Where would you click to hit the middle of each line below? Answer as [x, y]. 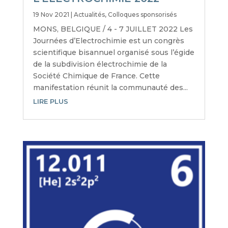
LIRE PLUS [50, 102]
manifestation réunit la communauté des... [110, 88]
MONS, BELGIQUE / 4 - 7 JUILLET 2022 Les [113, 29]
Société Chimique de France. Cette [96, 76]
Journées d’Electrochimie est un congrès [108, 41]
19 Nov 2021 [51, 15]
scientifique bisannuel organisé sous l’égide [113, 53]
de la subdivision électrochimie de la [100, 64]
